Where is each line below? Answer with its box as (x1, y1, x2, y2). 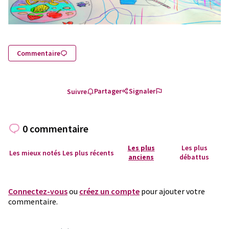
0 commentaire (22, 122, 88, 135)
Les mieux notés (9, 148, 61, 157)
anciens (128, 152, 154, 162)
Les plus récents (62, 148, 114, 157)
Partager (94, 86, 122, 96)
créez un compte (79, 186, 140, 196)
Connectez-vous (8, 186, 67, 196)
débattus (179, 152, 209, 162)
